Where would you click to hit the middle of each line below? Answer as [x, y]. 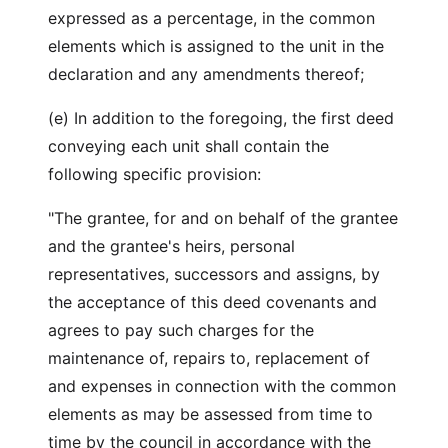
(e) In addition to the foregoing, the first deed [221, 118]
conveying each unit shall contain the [188, 146]
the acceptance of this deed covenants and [212, 302]
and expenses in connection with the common [222, 386]
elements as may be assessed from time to [210, 414]
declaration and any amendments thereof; [206, 74]
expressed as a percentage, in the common [211, 18]
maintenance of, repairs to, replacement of [209, 358]
